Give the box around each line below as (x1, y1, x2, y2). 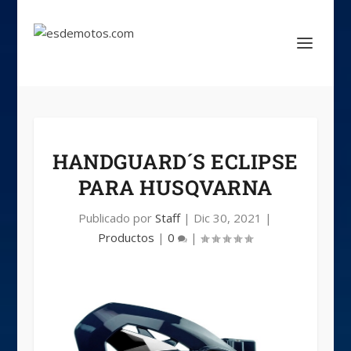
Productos (98, 230, 155, 245)
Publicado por (78, 210, 156, 226)
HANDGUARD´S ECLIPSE (52, 148, 299, 175)
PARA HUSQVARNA (78, 174, 273, 201)
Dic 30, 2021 (194, 210, 262, 226)
